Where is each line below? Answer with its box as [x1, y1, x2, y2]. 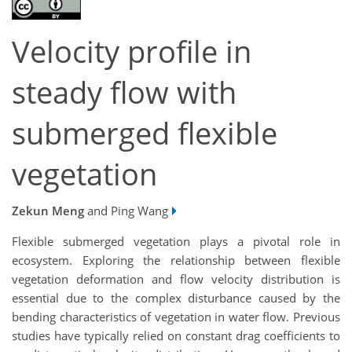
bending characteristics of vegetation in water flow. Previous [12, 308, 340, 324]
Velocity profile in [12, 31, 251, 72]
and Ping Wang [84, 202, 168, 218]
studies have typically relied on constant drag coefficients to [12, 327, 340, 343]
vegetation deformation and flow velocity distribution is [12, 270, 340, 287]
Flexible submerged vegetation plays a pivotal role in [12, 233, 340, 249]
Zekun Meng [12, 202, 84, 218]
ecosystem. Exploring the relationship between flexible [12, 251, 340, 268]
